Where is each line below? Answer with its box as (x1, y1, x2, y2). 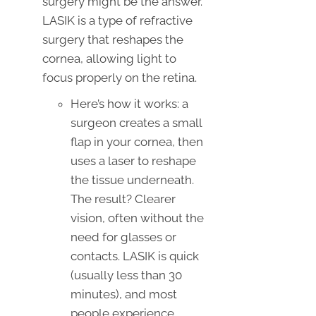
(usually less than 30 (71, 267, 182, 282)
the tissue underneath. (71, 172, 194, 187)
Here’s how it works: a (71, 96, 188, 111)
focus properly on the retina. (42, 70, 197, 85)
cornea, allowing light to (42, 51, 176, 66)
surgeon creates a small (71, 115, 202, 130)
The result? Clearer (71, 191, 176, 206)
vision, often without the (71, 210, 204, 225)
